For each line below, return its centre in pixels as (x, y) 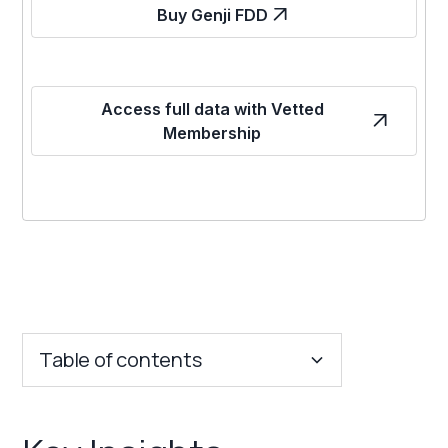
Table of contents (120, 359)
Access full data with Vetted (212, 108)
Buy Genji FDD (212, 14)
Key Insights (78, 418)
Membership (212, 132)
